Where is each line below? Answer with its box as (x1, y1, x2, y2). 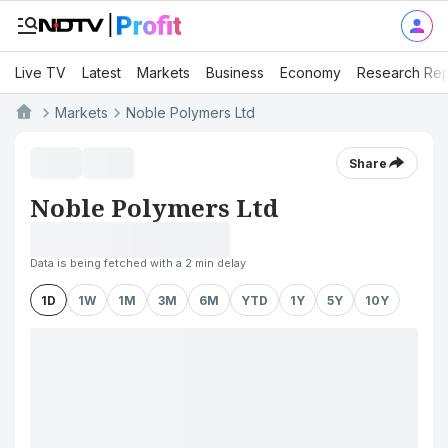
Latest (82, 63, 121, 81)
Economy (280, 63, 341, 81)
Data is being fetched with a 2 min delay (30, 256, 246, 270)
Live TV (15, 63, 66, 81)
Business (206, 63, 264, 81)
